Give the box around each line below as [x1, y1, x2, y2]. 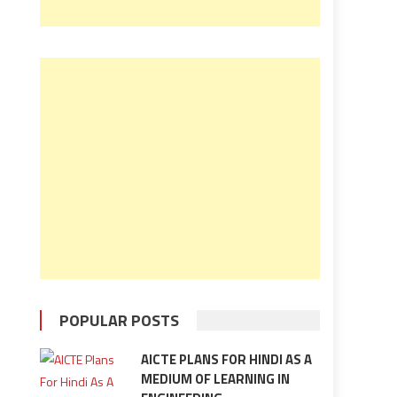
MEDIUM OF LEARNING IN [140, 369, 290, 389]
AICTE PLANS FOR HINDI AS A [140, 349, 312, 370]
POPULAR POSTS [59, 308, 180, 332]
